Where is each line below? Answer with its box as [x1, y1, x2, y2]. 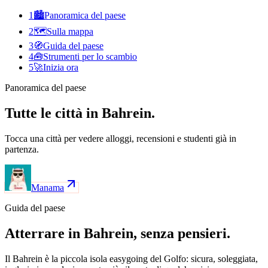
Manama [31, 182, 64, 193]
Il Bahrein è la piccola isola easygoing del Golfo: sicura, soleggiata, [5, 253, 258, 264]
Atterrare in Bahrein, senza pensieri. [5, 225, 230, 241]
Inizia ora [43, 62, 78, 73]
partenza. [5, 144, 39, 154]
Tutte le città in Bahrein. [5, 105, 155, 121]
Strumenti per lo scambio [43, 51, 137, 62]
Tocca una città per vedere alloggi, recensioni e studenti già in [5, 133, 236, 144]
